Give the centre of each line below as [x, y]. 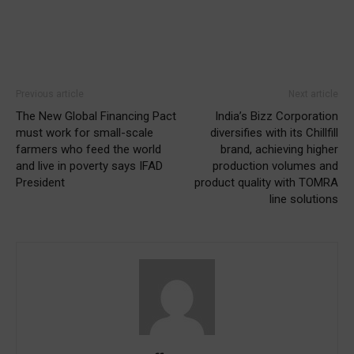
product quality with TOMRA [266, 182]
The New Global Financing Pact [96, 116]
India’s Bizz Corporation [277, 116]
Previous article [50, 94]
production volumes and [275, 166]
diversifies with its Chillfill [274, 132]
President [40, 182]
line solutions [304, 199]
